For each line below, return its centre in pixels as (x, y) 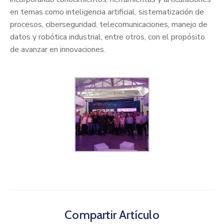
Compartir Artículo (112, 214)
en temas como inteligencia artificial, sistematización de (107, 12)
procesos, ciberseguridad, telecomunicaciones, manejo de (109, 24)
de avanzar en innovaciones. (58, 49)
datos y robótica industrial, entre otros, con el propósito (107, 37)
